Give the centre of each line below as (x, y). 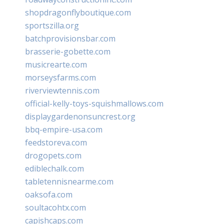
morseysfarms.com (60, 78)
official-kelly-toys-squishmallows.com (94, 104)
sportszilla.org (52, 26)
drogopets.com (53, 156)
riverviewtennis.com (62, 91)
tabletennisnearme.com (69, 182)
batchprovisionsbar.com (70, 39)
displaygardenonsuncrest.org (80, 117)
